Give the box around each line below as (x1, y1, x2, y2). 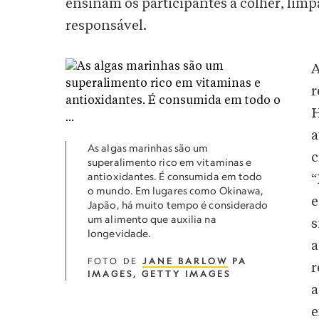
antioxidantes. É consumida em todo (88, 170, 263, 182)
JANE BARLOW (142, 256, 228, 266)
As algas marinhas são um (88, 142, 209, 154)
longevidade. (88, 227, 152, 239)
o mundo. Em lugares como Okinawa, (88, 184, 264, 197)
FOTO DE (88, 256, 142, 266)
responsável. (66, 19, 147, 33)
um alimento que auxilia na (88, 213, 216, 225)
